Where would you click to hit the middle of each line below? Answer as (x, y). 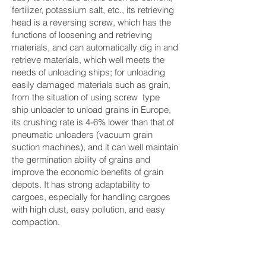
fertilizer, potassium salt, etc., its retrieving (93, 10)
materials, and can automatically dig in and (95, 47)
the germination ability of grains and (81, 159)
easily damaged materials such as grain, (91, 85)
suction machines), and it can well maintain (95, 147)
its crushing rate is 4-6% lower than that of (93, 122)
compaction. (36, 222)
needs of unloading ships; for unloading (88, 72)
